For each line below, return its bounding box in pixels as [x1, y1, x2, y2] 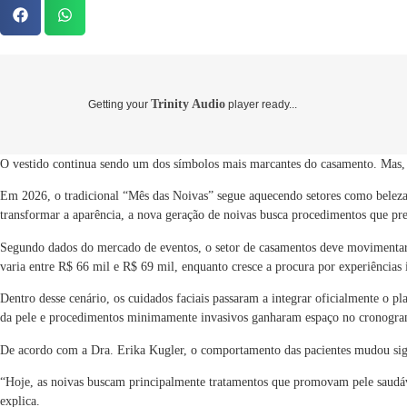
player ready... [225, 98, 297, 111]
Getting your [88, 98, 151, 111]
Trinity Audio [151, 97, 225, 111]
